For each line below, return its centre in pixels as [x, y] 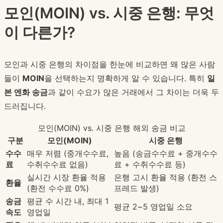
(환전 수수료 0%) [58, 188]
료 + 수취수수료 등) [150, 165]
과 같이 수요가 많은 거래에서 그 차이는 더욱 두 [133, 92]
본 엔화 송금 [26, 92]
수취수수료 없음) [57, 165]
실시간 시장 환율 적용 [66, 177]
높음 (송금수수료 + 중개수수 [166, 154]
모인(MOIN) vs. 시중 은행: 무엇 [109, 13]
